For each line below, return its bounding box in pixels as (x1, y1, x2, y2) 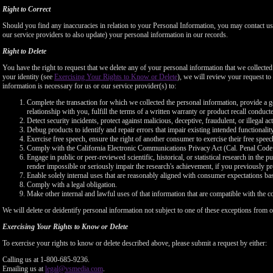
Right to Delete (2, 47, 46, 55)
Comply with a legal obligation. (27, 180, 117, 189)
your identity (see (2, 73, 54, 81)
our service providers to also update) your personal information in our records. (2, 30, 228, 39)
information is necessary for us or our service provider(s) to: (2, 82, 176, 90)
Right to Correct (2, 5, 51, 13)
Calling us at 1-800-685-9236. (2, 255, 90, 264)
